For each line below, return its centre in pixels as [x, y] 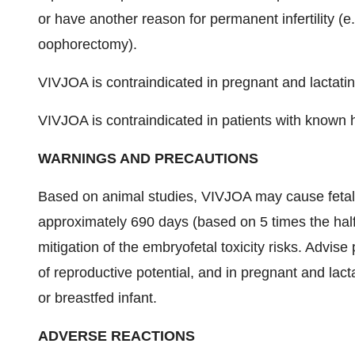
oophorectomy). [88, 44]
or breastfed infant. [97, 298]
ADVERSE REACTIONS [116, 336]
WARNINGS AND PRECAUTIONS [148, 158]
